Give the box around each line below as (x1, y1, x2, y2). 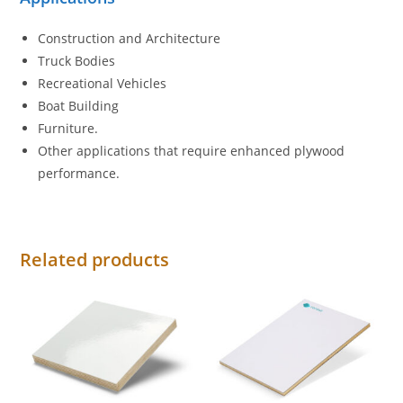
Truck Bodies (38, 52, 116, 70)
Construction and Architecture (38, 30, 221, 48)
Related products (20, 247, 170, 273)
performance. (38, 165, 121, 183)
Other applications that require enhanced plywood (38, 142, 345, 160)
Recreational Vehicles (38, 75, 167, 93)
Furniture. (38, 120, 99, 138)
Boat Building (38, 97, 120, 115)
